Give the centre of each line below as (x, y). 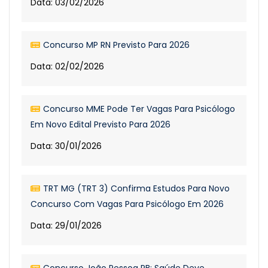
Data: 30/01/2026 (66, 146)
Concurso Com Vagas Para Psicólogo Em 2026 (127, 204)
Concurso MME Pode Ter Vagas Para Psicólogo (139, 109)
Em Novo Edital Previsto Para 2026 (100, 124)
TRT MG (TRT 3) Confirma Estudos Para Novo (136, 188)
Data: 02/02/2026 (67, 66)
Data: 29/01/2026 (66, 226)
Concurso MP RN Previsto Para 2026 (116, 45)
